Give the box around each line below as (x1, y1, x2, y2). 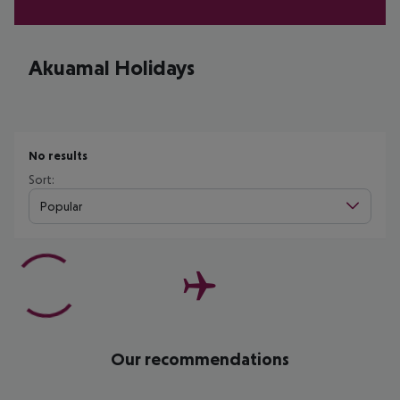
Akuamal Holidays (29, 55, 195, 79)
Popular (40, 198, 82, 213)
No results (29, 148, 87, 162)
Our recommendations (111, 349, 289, 369)
